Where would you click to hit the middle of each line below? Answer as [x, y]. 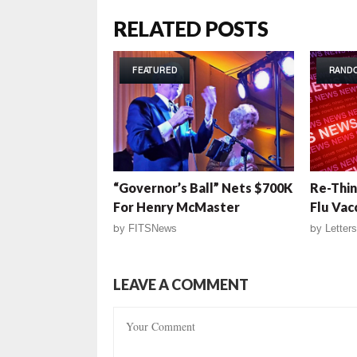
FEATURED [155, 70]
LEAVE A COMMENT [181, 284]
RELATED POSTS [190, 28]
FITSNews [153, 228]
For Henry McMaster [177, 207]
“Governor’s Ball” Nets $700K [203, 188]
